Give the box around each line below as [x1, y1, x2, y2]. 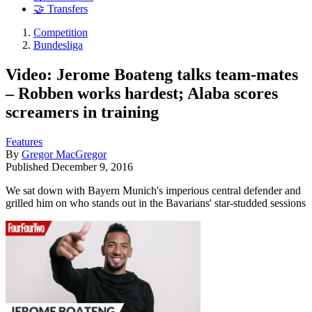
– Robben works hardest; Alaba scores [6, 84, 278, 102]
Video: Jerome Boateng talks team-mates [6, 65, 298, 84]
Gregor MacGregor [22, 148, 107, 160]
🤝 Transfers [33, 3, 88, 15]
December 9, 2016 [52, 160, 133, 173]
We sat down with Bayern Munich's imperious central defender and [6, 184, 301, 196]
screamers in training [6, 102, 159, 121]
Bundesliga [33, 39, 83, 52]
